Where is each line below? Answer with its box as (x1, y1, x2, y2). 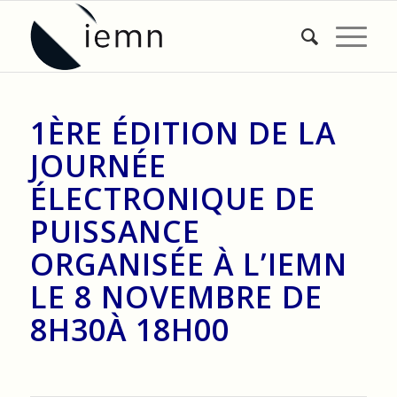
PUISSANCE (29, 211, 200, 252)
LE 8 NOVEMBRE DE (29, 276, 323, 317)
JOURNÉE (29, 145, 167, 186)
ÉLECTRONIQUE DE (29, 178, 315, 219)
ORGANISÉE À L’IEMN (29, 244, 347, 284)
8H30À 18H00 (29, 309, 230, 350)
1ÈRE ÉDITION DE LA (29, 113, 336, 153)
